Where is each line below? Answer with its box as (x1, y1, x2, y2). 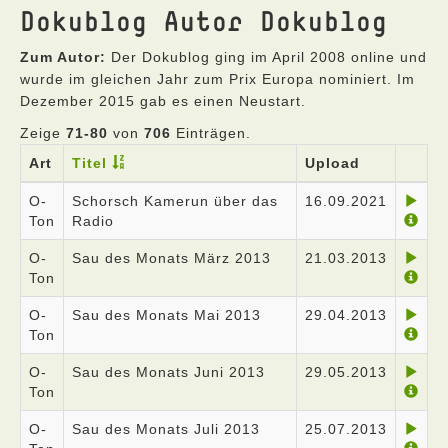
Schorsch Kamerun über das (72, 193, 278, 209)
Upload (305, 155, 360, 171)
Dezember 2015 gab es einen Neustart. (20, 93, 306, 109)
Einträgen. (171, 125, 251, 141)
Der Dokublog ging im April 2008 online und (106, 49, 427, 65)
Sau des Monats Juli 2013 (72, 421, 260, 437)
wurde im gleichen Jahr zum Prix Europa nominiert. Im (20, 71, 415, 87)
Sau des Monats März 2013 (72, 250, 271, 266)
